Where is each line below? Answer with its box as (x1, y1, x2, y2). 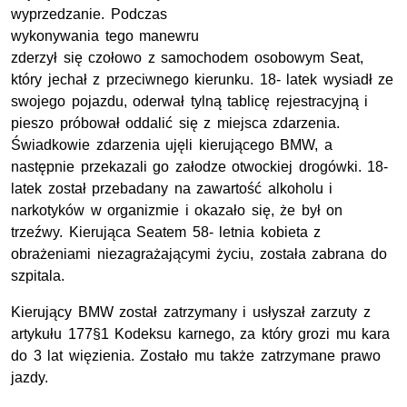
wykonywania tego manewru (11, 28, 200, 45)
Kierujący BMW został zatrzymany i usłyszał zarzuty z (11, 304, 371, 321)
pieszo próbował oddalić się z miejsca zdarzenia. (11, 115, 341, 132)
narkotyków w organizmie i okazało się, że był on (11, 203, 343, 219)
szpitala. (11, 268, 65, 284)
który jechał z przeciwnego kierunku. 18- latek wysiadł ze (11, 72, 394, 88)
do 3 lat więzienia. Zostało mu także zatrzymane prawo (11, 348, 382, 364)
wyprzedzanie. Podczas (11, 6, 167, 23)
